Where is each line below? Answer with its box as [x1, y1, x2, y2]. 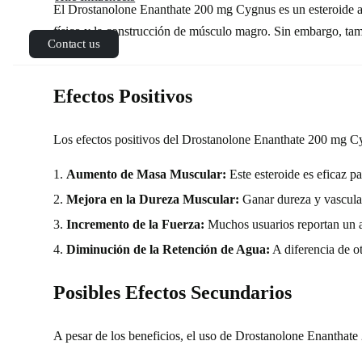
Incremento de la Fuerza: [66, 217, 204, 231]
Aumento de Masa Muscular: [66, 166, 226, 181]
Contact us [48, 37, 100, 50]
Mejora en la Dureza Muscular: [66, 192, 239, 206]
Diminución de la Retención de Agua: [66, 242, 270, 256]
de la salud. [53, 45, 111, 60]
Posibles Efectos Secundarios [53, 281, 292, 303]
